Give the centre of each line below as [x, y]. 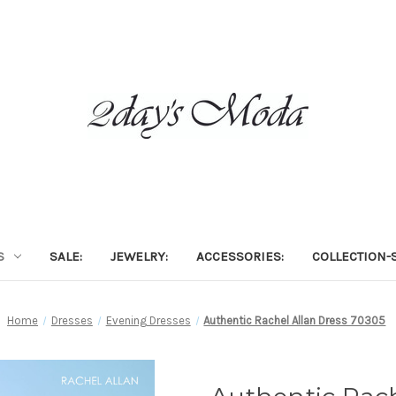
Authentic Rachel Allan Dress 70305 [295, 320]
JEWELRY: [139, 256]
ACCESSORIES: [240, 256]
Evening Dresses [148, 320]
